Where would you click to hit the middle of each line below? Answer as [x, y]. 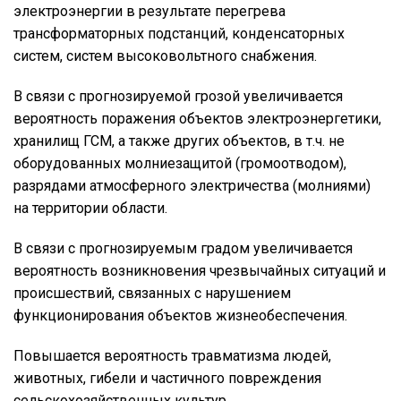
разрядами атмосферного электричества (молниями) [192, 186]
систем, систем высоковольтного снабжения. [165, 56]
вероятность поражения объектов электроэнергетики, [197, 119]
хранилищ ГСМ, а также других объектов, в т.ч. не [179, 141]
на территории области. [90, 208]
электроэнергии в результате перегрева [149, 11]
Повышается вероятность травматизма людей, [172, 356]
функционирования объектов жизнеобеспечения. [180, 316]
